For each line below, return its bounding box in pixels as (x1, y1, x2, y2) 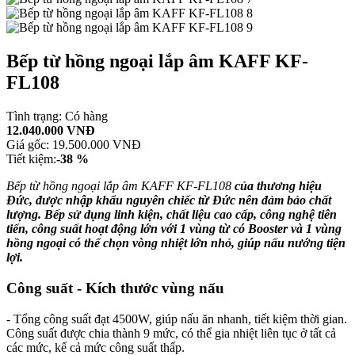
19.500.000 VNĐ (52, 138, 141, 152)
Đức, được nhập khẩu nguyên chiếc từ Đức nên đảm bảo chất (6, 193, 331, 208)
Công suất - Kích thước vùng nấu (6, 279, 224, 296)
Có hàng (62, 109, 108, 124)
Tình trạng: (6, 109, 62, 124)
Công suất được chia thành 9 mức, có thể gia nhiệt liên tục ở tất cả (6, 326, 336, 340)
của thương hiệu (235, 179, 322, 193)
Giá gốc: (6, 138, 49, 152)
